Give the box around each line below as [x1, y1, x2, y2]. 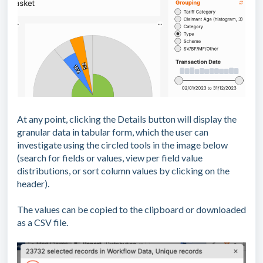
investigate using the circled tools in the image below [17, 139, 228, 150]
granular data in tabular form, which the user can [17, 126, 208, 137]
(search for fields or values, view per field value [17, 151, 203, 163]
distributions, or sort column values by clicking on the [17, 164, 230, 176]
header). [17, 177, 49, 189]
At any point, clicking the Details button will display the [17, 113, 237, 124]
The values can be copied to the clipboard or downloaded [17, 203, 246, 215]
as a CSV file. [17, 216, 68, 228]
